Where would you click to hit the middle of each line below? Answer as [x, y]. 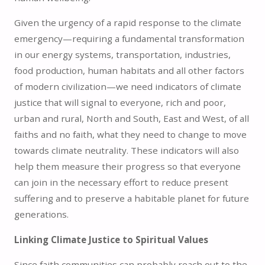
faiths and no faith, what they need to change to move [130, 135]
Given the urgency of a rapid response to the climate [127, 23]
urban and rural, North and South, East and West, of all [131, 119]
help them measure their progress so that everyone [127, 167]
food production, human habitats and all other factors [129, 71]
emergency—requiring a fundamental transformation [129, 39]
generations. [41, 214]
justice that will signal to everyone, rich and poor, [120, 103]
